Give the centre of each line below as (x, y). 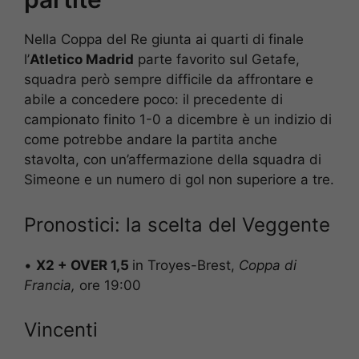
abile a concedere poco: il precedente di (153, 100)
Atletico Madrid (82, 60)
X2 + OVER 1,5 (84, 265)
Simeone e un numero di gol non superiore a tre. (179, 180)
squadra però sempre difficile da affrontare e (169, 80)
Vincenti (61, 330)
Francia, (50, 285)
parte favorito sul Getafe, (217, 60)
